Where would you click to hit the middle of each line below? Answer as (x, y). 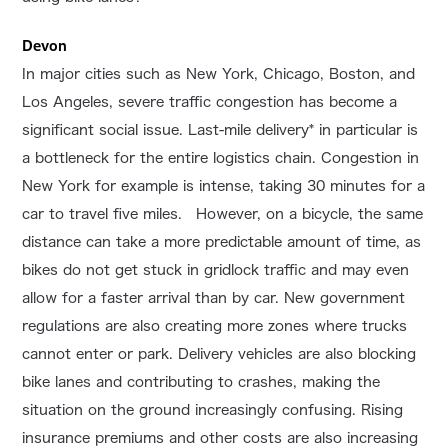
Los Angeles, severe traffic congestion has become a (210, 101)
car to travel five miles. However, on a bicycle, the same (223, 213)
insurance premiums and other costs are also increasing (220, 437)
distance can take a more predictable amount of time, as (222, 241)
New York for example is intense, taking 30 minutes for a (224, 185)
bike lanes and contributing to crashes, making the (201, 381)
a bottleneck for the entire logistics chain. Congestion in (221, 157)
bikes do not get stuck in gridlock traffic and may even (216, 269)
